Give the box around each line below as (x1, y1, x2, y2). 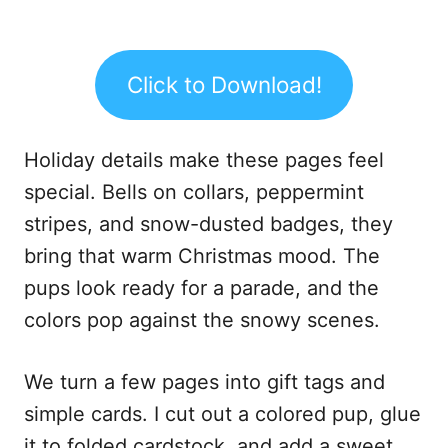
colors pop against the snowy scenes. (24, 308, 380, 333)
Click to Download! (126, 71, 322, 99)
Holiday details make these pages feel (24, 148, 384, 173)
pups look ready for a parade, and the (24, 276, 379, 301)
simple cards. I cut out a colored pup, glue (24, 402, 421, 427)
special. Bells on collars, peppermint (24, 180, 364, 205)
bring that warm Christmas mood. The (24, 244, 380, 269)
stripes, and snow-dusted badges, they (24, 212, 393, 237)
